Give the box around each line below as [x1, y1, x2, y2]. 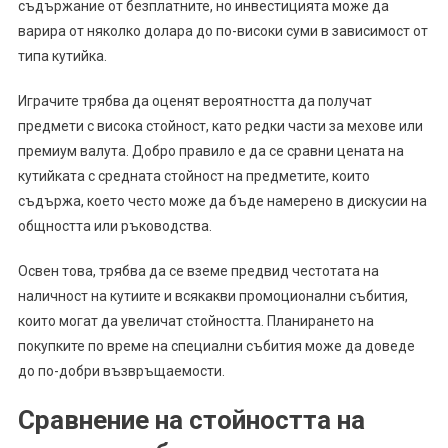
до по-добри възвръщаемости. [17, 363, 225, 380]
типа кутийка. [17, 48, 107, 65]
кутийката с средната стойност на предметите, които [17, 168, 370, 185]
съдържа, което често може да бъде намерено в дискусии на [17, 193, 427, 210]
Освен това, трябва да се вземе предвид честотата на [17, 263, 379, 280]
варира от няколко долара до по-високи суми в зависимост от [17, 23, 428, 40]
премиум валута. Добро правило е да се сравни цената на [17, 143, 404, 160]
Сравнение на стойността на [17, 405, 365, 436]
